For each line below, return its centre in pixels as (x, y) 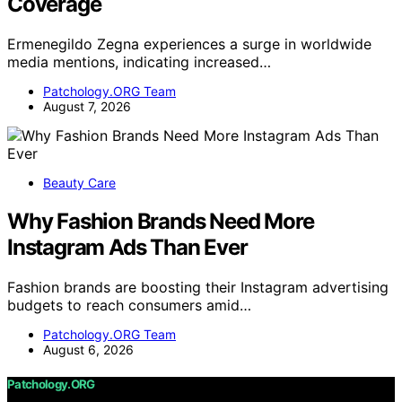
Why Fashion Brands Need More (161, 222)
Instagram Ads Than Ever (127, 248)
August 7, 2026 (87, 107)
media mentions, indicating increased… (139, 62)
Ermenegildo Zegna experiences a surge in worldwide (189, 44)
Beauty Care (79, 183)
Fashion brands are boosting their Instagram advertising (198, 287)
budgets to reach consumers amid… (129, 305)
